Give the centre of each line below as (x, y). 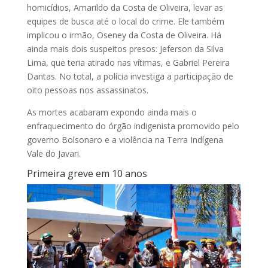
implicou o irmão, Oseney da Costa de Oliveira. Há (124, 35)
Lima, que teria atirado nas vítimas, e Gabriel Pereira (128, 62)
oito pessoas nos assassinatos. (87, 90)
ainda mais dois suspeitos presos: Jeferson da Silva (125, 48)
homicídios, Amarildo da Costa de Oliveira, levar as (125, 7)
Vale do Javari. (55, 153)
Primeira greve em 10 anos (87, 173)
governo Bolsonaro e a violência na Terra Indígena (125, 139)
